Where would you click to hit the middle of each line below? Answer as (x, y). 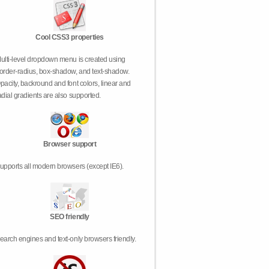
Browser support (70, 144)
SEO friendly (70, 217)
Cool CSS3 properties (70, 37)
